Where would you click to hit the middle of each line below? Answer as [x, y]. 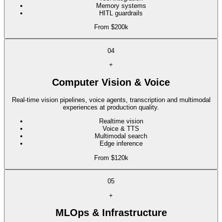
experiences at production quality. [111, 108]
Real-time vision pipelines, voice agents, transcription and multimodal [111, 100]
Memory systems [121, 5]
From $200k [111, 27]
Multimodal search [121, 136]
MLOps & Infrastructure [111, 213]
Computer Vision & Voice [111, 82]
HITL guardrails [121, 13]
